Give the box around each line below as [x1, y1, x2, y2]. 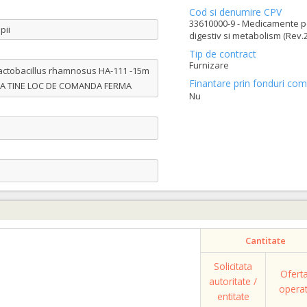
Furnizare [188, 59, 229, 71]
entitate [217, 290, 249, 303]
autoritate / [209, 275, 257, 288]
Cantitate [245, 234, 286, 247]
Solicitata [214, 260, 252, 273]
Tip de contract [188, 47, 256, 60]
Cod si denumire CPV [188, 5, 282, 19]
